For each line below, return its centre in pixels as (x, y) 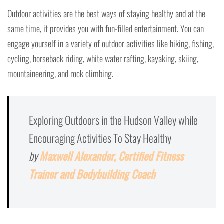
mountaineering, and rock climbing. (60, 74)
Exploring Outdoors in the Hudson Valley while (113, 120)
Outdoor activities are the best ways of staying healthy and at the (106, 14)
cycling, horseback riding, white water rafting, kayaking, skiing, (103, 59)
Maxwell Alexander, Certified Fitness (111, 156)
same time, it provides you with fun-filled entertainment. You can (106, 29)
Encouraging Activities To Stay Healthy (100, 138)
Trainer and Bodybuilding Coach (92, 174)
